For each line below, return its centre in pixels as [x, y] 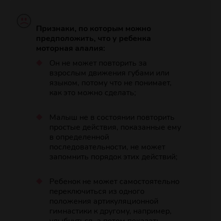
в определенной [79, 137]
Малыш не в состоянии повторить [112, 118]
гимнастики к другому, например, [110, 211]
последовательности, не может [107, 147]
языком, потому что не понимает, [110, 83]
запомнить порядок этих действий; [113, 157]
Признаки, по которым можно [93, 29]
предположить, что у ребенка [93, 39]
